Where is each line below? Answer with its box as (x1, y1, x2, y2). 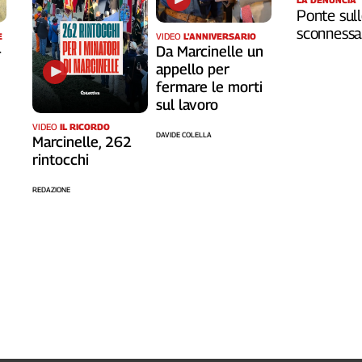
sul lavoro (155, 95, 218, 113)
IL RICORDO (59, 120, 110, 132)
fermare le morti (155, 78, 263, 95)
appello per (155, 60, 229, 78)
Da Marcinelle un (155, 42, 263, 60)
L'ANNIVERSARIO (183, 30, 256, 41)
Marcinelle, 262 (32, 133, 132, 150)
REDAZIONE (32, 184, 70, 194)
